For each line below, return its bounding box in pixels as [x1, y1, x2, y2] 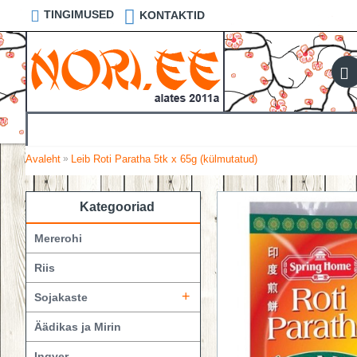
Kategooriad [80, 200, 155, 214]
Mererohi [34, 232, 82, 245]
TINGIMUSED [44, 8, 114, 22]
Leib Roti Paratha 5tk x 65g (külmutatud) [71, 152, 257, 165]
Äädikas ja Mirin [34, 320, 121, 333]
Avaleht [25, 152, 61, 165]
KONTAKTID [139, 8, 205, 22]
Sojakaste [34, 291, 88, 304]
